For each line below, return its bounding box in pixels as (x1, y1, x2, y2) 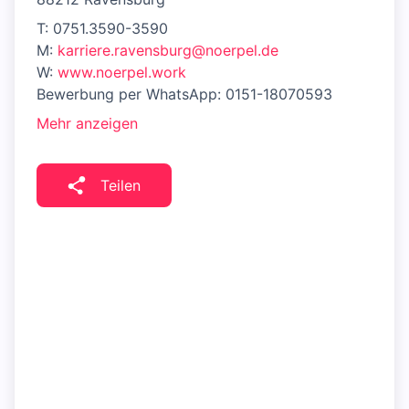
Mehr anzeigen (37, 114, 138, 133)
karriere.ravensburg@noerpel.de (58, 41, 278, 60)
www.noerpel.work (58, 63, 186, 82)
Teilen (100, 176, 141, 195)
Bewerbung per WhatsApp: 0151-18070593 (37, 85, 332, 104)
